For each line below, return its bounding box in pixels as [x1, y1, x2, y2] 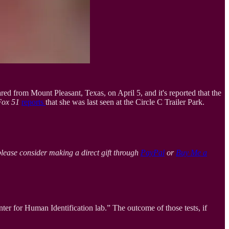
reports [21, 97, 45, 106]
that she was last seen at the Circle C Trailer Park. [45, 97, 204, 106]
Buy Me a [176, 148, 207, 157]
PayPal [141, 148, 165, 157]
